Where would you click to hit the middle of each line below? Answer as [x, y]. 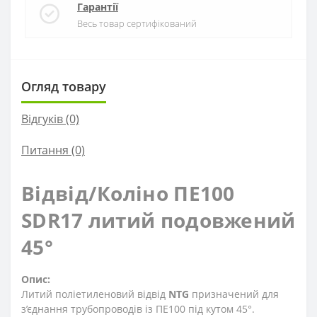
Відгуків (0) [50, 119]
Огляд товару [64, 86]
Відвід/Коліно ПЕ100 [128, 193]
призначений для [234, 294]
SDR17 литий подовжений [158, 220]
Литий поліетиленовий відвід [95, 294]
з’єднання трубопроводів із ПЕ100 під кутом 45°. [138, 309]
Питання [45, 150]
